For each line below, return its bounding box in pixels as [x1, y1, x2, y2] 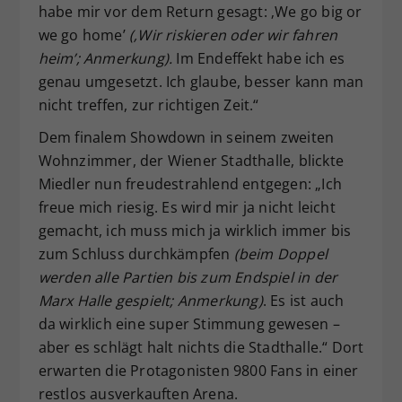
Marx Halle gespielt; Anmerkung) [38, 290, 263, 310]
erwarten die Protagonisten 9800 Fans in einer [38, 360, 359, 380]
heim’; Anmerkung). [38, 48, 173, 68]
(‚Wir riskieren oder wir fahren [128, 24, 338, 45]
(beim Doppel [233, 243, 328, 264]
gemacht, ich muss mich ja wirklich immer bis [38, 220, 352, 240]
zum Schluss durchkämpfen [38, 243, 234, 264]
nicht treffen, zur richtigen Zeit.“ [38, 94, 259, 115]
